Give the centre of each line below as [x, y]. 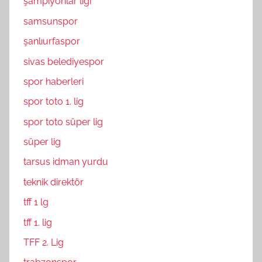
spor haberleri [54, 81]
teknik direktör [54, 182]
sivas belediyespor [64, 61]
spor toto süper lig [63, 122]
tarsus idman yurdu [66, 162]
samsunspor [51, 21]
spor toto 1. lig [54, 102]
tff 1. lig [38, 222]
